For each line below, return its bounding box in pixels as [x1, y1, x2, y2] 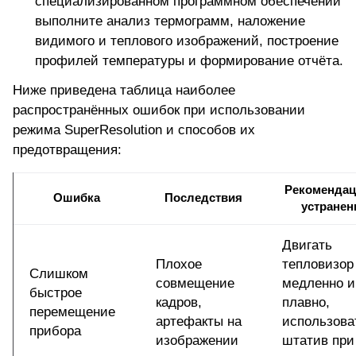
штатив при [282, 333, 354, 349]
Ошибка [53, 192, 100, 205]
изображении [156, 333, 238, 349]
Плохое [156, 257, 202, 273]
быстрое [29, 285, 82, 301]
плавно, [282, 295, 330, 311]
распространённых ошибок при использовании [13, 103, 305, 118]
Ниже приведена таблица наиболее [13, 83, 235, 99]
